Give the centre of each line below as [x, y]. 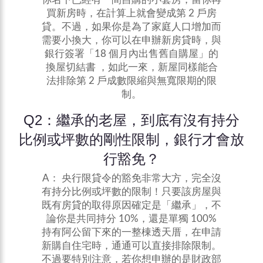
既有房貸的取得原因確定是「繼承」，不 [131, 205]
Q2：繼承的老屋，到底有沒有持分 [131, 120]
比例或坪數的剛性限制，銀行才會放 [131, 140]
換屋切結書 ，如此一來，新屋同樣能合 [131, 68]
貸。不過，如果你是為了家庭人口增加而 [131, 27]
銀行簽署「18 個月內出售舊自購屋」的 [131, 54]
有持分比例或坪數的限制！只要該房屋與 [131, 192]
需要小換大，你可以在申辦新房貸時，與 [131, 41]
